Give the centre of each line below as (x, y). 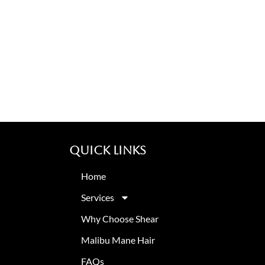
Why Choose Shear (120, 219)
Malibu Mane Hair (118, 240)
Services (98, 197)
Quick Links (108, 150)
